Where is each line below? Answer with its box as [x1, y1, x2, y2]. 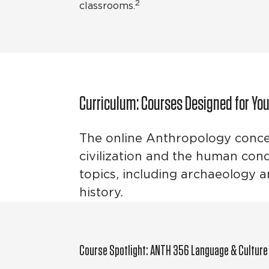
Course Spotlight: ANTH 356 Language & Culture [79, 241, 268, 259]
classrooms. [79, 1, 135, 11]
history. [79, 187, 123, 199]
